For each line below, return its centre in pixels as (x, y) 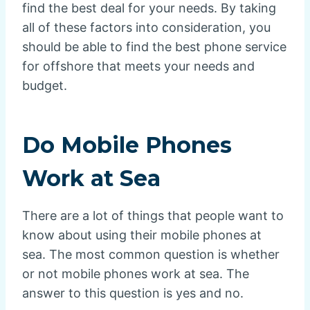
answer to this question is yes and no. (133, 293)
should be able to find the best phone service (154, 47)
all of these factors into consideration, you (146, 28)
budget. (45, 86)
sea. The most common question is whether (151, 255)
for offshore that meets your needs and (138, 66)
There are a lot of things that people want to (153, 216)
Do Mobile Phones (127, 145)
